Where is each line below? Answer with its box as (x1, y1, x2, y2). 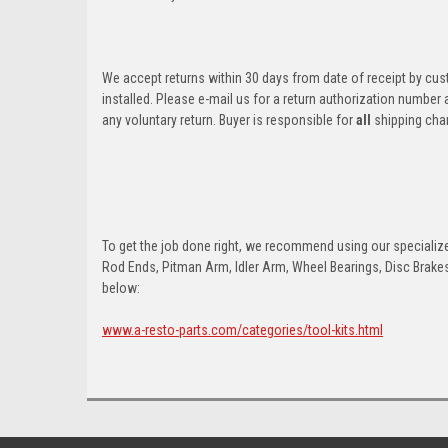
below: (102, 279, 140, 296)
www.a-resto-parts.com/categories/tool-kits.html (102, 321, 383, 338)
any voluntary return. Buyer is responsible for (102, 111, 356, 128)
